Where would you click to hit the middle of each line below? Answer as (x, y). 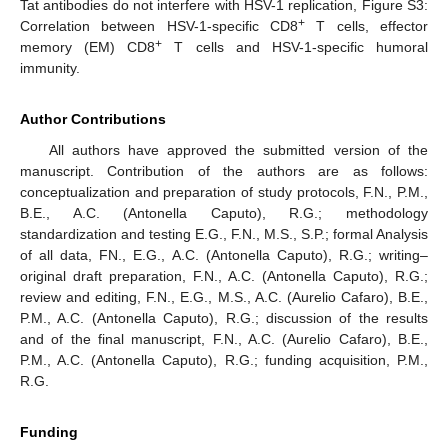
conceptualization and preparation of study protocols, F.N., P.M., (224, 191)
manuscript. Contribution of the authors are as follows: (224, 170)
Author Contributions (93, 118)
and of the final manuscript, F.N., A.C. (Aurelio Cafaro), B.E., (224, 338)
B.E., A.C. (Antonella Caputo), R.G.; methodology (224, 212)
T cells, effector (366, 25)
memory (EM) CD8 (88, 46)
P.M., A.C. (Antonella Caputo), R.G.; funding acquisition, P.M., (224, 359)
